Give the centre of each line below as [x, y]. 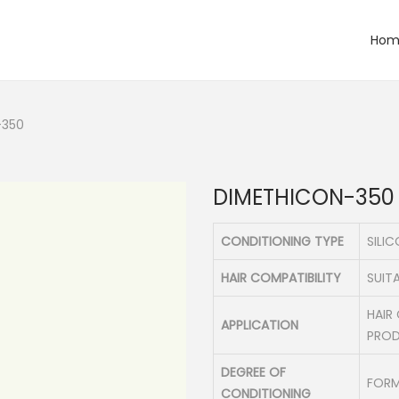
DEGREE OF [253, 372]
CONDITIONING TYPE [282, 241]
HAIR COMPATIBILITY [281, 278]
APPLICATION [260, 325]
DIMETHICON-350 [304, 197]
